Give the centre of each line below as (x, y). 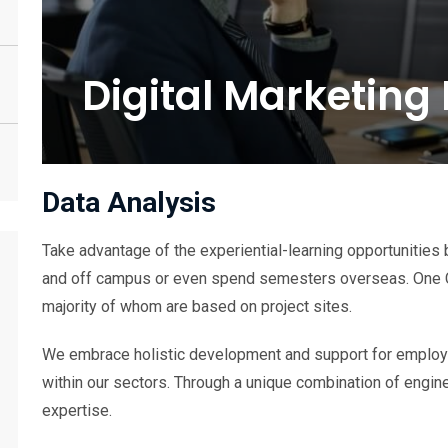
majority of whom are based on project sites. (197, 306)
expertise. (77, 410)
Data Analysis (129, 202)
